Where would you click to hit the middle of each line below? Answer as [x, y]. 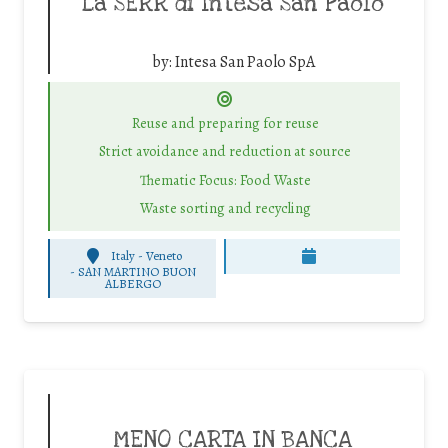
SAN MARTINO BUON [136, 271]
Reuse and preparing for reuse [225, 122]
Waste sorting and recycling [225, 208]
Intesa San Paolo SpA [244, 61]
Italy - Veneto [146, 256]
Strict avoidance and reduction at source [225, 151]
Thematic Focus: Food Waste [225, 179]
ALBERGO [132, 283]
